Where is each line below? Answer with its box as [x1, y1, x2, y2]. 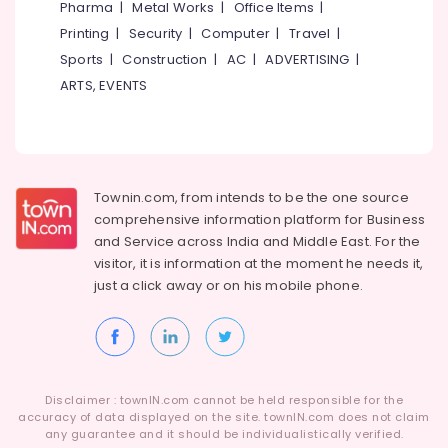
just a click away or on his [94, 276, 266, 295]
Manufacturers [15, 144, 108, 161]
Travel [289, 24, 331, 43]
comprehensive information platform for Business [94, 210, 426, 229]
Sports [60, 50, 104, 69]
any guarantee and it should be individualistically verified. [44, 426, 404, 442]
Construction [122, 50, 208, 69]
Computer [201, 24, 271, 43]
